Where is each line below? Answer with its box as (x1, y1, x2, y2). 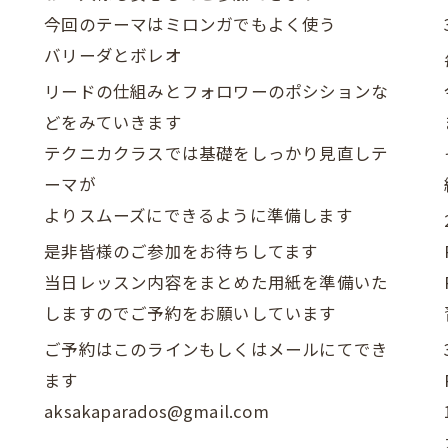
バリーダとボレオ (44, 43, 182, 67)
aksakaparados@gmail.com (44, 399, 269, 423)
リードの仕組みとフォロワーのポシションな (44, 79, 389, 103)
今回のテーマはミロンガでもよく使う (44, 12, 337, 36)
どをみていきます (44, 110, 182, 134)
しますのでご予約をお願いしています (44, 301, 337, 325)
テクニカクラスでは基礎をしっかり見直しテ (44, 141, 389, 165)
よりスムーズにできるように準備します (44, 203, 353, 227)
